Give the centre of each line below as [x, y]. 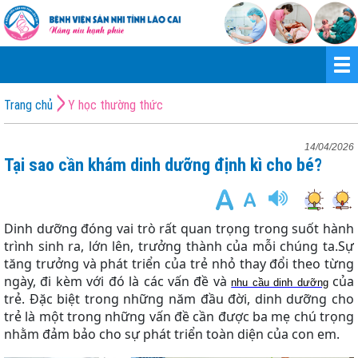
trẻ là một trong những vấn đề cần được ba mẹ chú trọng [179, 316]
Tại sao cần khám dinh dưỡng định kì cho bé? [163, 165]
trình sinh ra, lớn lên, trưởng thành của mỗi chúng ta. [171, 246]
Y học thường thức [115, 105]
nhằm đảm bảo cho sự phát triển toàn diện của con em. [172, 334]
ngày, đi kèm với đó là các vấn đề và [118, 281]
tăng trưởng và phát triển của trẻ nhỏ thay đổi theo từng [179, 264]
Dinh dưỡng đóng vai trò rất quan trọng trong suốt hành [179, 229]
